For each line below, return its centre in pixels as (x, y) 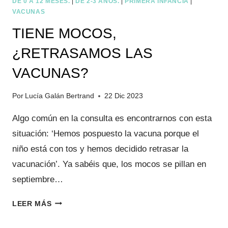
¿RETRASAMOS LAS (82, 53)
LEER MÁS (32, 204)
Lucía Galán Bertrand (60, 96)
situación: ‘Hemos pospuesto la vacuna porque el (106, 133)
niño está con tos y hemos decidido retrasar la (100, 149)
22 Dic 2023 (124, 96)
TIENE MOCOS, (64, 33)
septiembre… (38, 179)
